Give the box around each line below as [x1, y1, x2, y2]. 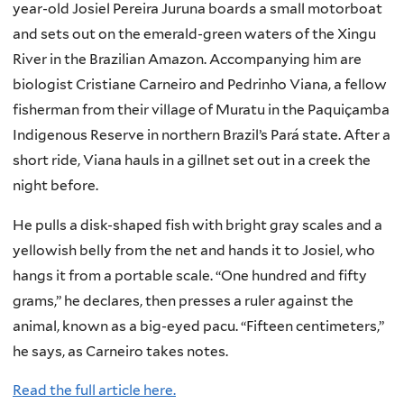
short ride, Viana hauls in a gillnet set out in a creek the [13, 151, 371, 170]
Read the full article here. [13, 381, 176, 399]
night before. [13, 177, 98, 195]
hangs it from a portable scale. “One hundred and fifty [13, 266, 367, 284]
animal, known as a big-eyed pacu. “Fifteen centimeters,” [13, 317, 384, 335]
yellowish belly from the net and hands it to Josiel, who [13, 241, 375, 259]
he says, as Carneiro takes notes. [13, 342, 228, 360]
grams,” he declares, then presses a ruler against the [13, 291, 353, 309]
